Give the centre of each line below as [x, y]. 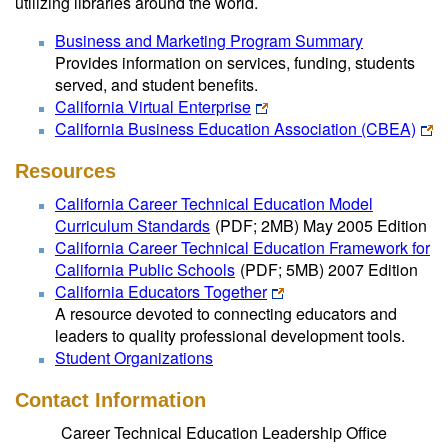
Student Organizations [134, 357]
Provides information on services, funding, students [235, 62]
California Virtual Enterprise [153, 106]
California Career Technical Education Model [214, 203]
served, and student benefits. [156, 84]
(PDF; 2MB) [257, 225]
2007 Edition [371, 269]
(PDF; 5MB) [282, 269]
